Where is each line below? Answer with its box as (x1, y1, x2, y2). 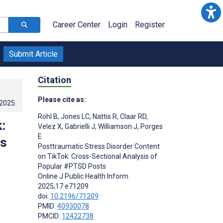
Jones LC (59, 112, 90, 120)
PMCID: (38, 212, 62, 220)
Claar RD (118, 112, 146, 120)
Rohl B (38, 112, 58, 120)
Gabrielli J (63, 122, 95, 130)
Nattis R (91, 112, 117, 120)
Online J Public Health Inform (38, 172, 128, 180)
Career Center (53, 20, 101, 29)
